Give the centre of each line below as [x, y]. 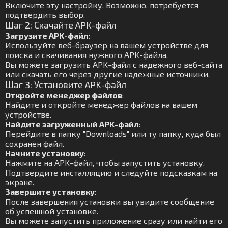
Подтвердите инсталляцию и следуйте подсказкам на [111, 172]
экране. [20, 182]
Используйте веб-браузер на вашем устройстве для [107, 45]
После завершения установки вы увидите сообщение [110, 201]
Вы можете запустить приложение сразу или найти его [114, 221]
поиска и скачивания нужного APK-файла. [87, 55]
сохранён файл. [35, 143]
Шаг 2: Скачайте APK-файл [61, 25]
